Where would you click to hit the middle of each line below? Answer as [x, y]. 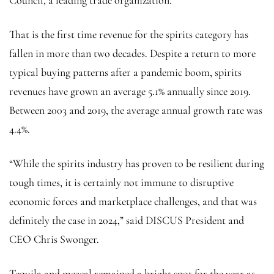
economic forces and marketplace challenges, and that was [133, 201]
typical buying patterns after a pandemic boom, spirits [125, 72]
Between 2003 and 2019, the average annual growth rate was [136, 110]
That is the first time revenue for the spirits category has [129, 34]
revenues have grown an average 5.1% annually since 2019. [130, 91]
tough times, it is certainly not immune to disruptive [121, 182]
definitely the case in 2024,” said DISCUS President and [127, 220]
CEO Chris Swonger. [54, 239]
